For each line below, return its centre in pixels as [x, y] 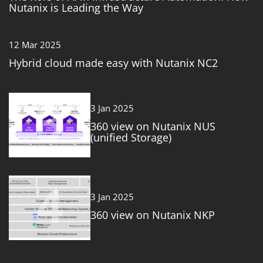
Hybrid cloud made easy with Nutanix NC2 [113, 63]
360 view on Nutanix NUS [153, 127]
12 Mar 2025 [35, 45]
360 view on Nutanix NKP [153, 215]
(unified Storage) [131, 138]
